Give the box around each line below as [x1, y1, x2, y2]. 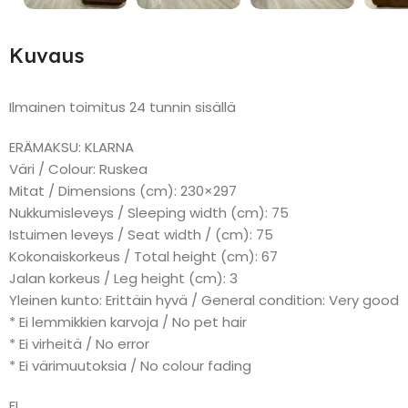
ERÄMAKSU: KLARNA [9, 137, 134, 157]
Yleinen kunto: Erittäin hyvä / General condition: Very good [9, 290, 399, 310]
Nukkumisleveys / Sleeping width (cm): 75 [9, 202, 289, 222]
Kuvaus [9, 42, 85, 68]
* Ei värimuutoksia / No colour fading [9, 355, 251, 375]
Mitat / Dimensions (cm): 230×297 [9, 180, 237, 200]
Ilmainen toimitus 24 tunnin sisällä [9, 97, 236, 117]
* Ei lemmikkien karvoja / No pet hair [9, 311, 247, 331]
